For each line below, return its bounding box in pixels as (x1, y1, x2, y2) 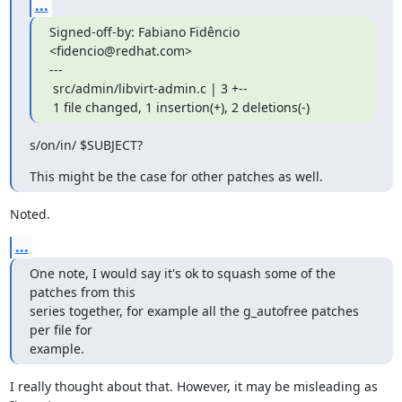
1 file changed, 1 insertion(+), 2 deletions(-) (52, 99, 310, 116)
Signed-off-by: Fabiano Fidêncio (48, 23, 240, 40)
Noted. (9, 205, 50, 223)
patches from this (29, 284, 135, 301)
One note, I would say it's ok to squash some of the (29, 265, 336, 282)
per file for (29, 321, 92, 338)
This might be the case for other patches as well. (29, 168, 323, 185)
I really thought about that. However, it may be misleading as (9, 378, 378, 395)
